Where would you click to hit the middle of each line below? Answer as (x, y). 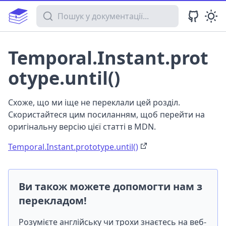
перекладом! (53, 201)
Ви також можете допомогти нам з (110, 186)
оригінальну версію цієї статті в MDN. (82, 127)
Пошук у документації (78, 11)
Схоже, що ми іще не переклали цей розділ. (94, 102)
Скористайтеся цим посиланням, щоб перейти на (106, 115)
